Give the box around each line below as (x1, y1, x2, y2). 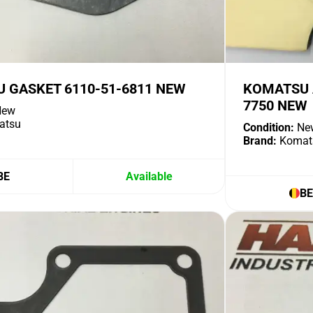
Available (125, 170, 173, 183)
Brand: (243, 134, 277, 147)
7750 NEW (243, 97, 307, 114)
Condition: (243, 121, 294, 134)
